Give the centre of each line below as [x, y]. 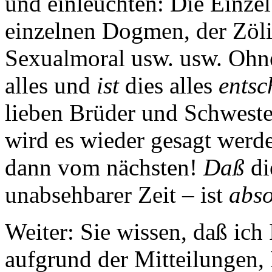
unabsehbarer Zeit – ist [117, 194]
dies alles [172, 85]
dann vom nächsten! [104, 167]
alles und [51, 85]
